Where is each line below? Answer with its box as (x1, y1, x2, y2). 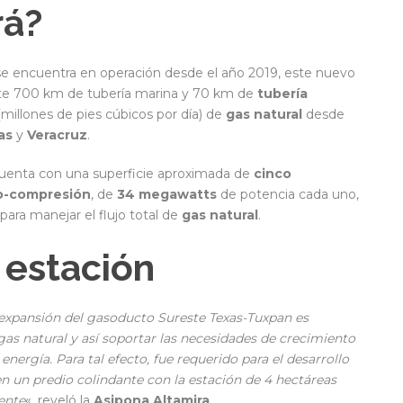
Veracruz (27, 127, 87, 144)
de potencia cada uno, (217, 186, 359, 203)
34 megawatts (117, 186, 217, 203)
